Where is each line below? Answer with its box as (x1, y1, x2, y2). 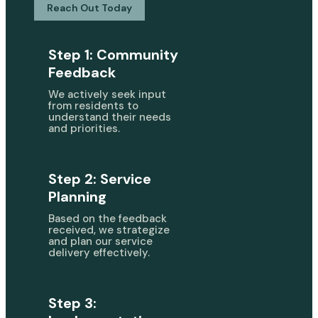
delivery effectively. (48, 246, 150, 260)
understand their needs (48, 110, 171, 124)
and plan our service (48, 234, 153, 248)
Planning (48, 187, 106, 206)
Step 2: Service (48, 170, 151, 188)
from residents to (48, 99, 138, 113)
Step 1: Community (48, 45, 178, 64)
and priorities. (48, 121, 120, 136)
